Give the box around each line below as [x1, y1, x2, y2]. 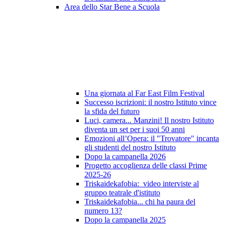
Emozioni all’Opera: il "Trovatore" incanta [84, 134, 219, 143]
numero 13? [84, 206, 122, 215]
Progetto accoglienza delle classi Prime [84, 161, 207, 170]
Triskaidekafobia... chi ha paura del [84, 197, 195, 206]
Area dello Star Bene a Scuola [64, 3, 160, 12]
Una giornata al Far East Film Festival [84, 89, 204, 98]
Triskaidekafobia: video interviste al [84, 179, 199, 188]
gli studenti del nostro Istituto [84, 143, 176, 152]
